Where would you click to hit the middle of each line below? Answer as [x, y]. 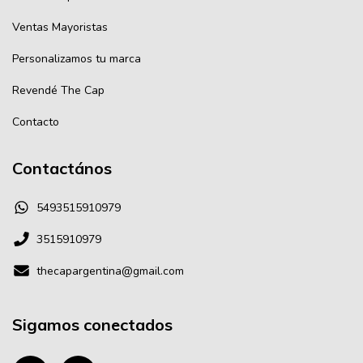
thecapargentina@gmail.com [110, 271]
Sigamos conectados [92, 324]
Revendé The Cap [58, 91]
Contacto [36, 122]
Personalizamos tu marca [77, 59]
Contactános [62, 169]
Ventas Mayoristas [60, 28]
